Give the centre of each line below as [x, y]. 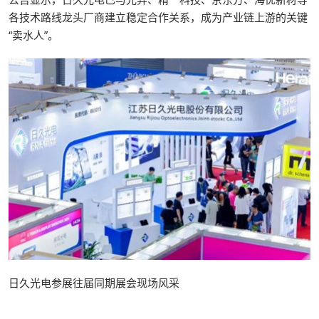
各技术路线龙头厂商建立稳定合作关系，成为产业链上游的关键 [158, 17]
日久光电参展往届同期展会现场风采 [94, 283]
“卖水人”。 [33, 35]
